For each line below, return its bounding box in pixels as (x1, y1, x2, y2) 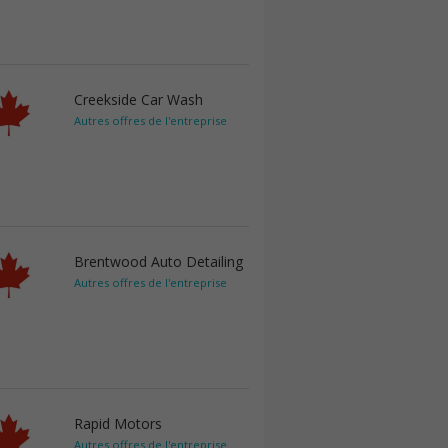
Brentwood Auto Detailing (74, 252, 243, 271)
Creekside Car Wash (74, 90, 203, 109)
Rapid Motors (74, 414, 162, 433)
